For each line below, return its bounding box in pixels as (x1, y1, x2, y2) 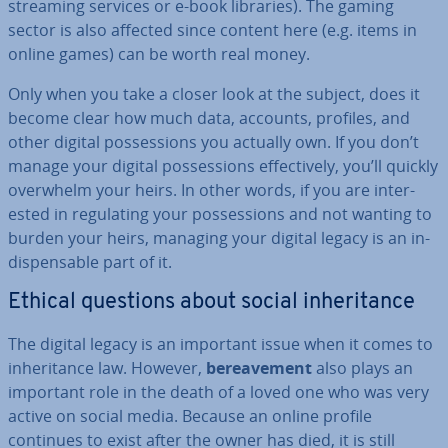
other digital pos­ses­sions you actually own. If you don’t (8, 131, 419, 153)
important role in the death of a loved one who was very (8, 381, 429, 403)
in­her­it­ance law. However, (8, 357, 206, 379)
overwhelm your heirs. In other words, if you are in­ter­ (8, 179, 415, 201)
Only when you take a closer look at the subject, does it (8, 83, 420, 105)
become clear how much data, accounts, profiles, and (8, 107, 410, 129)
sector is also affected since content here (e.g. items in (8, 19, 417, 41)
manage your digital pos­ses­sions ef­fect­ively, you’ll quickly (8, 155, 438, 177)
